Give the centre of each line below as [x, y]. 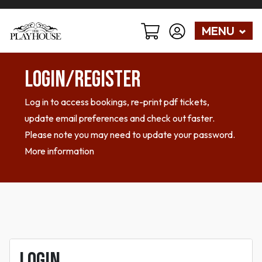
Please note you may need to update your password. [130, 135]
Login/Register [82, 80]
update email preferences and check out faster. [120, 118]
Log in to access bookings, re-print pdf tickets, [117, 102]
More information [59, 151]
